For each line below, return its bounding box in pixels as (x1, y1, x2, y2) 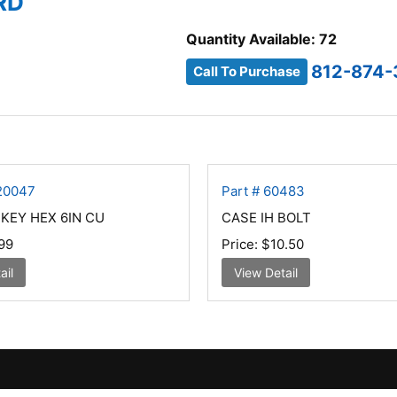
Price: (221, 236, 261, 253)
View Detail (233, 265, 298, 280)
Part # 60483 (221, 183, 305, 199)
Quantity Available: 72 (186, 30, 338, 48)
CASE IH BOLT (221, 209, 311, 226)
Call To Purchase (193, 63, 301, 81)
